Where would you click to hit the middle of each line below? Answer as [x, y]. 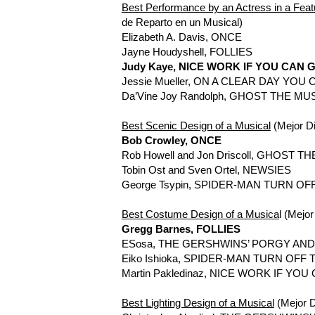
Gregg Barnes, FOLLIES [181, 229]
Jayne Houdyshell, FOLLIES [187, 51]
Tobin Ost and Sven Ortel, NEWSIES [206, 169]
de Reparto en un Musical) [182, 22]
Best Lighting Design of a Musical [198, 302]
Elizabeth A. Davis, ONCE [181, 37]
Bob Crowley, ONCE [171, 140]
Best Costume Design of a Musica [200, 214]
